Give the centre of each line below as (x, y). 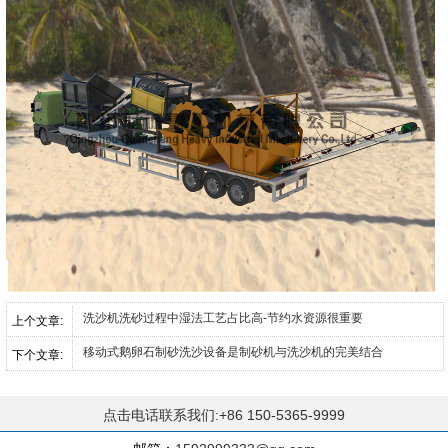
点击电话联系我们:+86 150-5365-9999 (224, 415)
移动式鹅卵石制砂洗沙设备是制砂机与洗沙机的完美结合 (233, 352)
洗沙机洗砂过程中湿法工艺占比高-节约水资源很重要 (223, 318)
